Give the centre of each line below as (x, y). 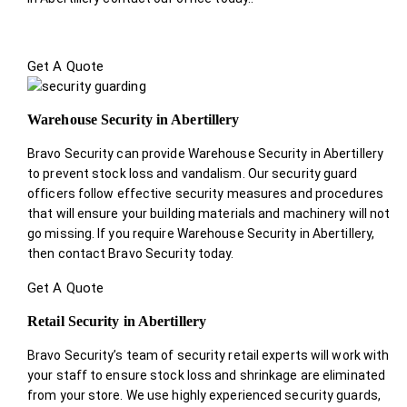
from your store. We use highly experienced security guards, (204, 395)
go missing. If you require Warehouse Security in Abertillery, (201, 233)
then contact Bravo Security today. (131, 253)
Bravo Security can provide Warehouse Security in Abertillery (206, 153)
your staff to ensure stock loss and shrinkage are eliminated (207, 375)
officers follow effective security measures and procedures (205, 193)
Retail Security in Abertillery (117, 321)
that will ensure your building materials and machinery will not (209, 213)
